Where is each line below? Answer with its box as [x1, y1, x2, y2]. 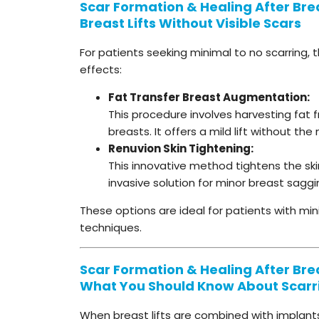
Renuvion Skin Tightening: [108, 140, 253, 156]
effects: [80, 61, 122, 77]
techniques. [80, 219, 142, 235]
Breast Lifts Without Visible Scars [80, 14, 301, 32]
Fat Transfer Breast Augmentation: [108, 89, 310, 105]
